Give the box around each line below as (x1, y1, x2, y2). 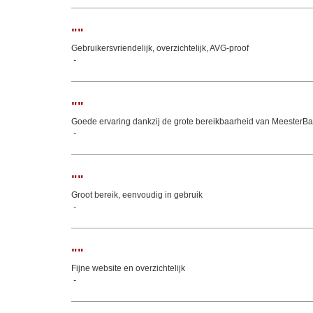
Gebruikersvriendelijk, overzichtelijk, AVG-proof (71, 43, 249, 53)
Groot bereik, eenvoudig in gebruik (71, 190, 203, 200)
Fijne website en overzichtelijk (71, 263, 185, 273)
